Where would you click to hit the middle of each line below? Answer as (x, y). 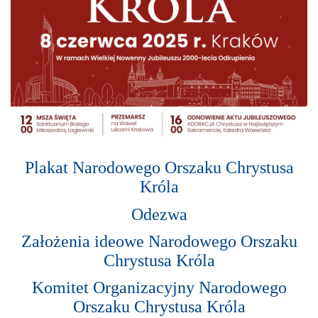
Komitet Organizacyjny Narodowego (159, 288)
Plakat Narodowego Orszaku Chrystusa (159, 168)
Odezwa (159, 214)
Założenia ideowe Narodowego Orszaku (159, 241)
